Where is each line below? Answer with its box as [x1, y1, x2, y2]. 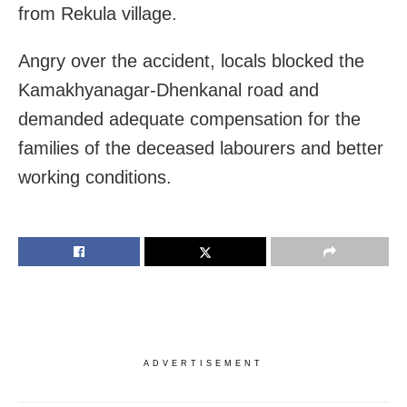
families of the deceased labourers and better [18, 138, 383, 159]
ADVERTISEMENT [144, 359, 263, 369]
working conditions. [18, 167, 172, 188]
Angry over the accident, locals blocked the [18, 51, 364, 72]
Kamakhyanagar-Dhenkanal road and [18, 80, 319, 101]
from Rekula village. [18, 4, 177, 25]
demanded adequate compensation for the [18, 109, 361, 130]
